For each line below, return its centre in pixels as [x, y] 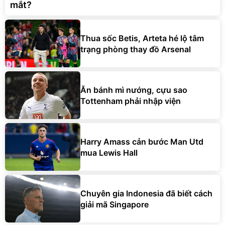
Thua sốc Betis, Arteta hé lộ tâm [142, 38]
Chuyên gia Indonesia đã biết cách [146, 193]
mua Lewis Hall [109, 152]
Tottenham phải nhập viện [131, 101]
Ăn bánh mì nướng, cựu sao [134, 90]
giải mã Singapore [115, 204]
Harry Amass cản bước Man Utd [142, 141]
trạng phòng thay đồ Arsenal [136, 49]
